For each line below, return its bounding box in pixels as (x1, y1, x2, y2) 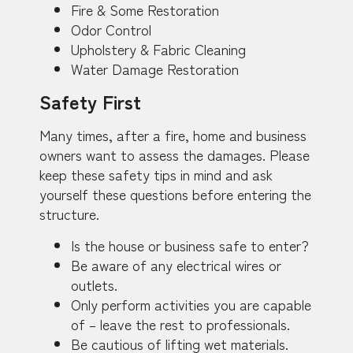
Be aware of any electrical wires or (71, 254, 281, 275)
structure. (39, 203, 99, 225)
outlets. (71, 273, 117, 295)
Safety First (39, 87, 141, 116)
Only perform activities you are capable (71, 293, 311, 314)
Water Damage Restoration (71, 58, 239, 80)
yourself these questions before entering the (39, 184, 311, 205)
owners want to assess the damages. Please (39, 144, 310, 165)
